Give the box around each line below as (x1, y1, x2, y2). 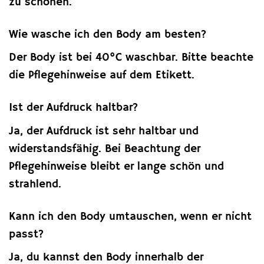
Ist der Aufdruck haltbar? (9, 101, 138, 115)
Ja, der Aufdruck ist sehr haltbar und (9, 124, 199, 138)
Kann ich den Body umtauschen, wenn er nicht (9, 209, 252, 224)
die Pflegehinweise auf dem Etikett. (9, 68, 194, 83)
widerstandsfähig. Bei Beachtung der (9, 141, 200, 156)
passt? (9, 227, 44, 242)
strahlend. (9, 177, 61, 192)
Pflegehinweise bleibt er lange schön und (9, 159, 224, 174)
